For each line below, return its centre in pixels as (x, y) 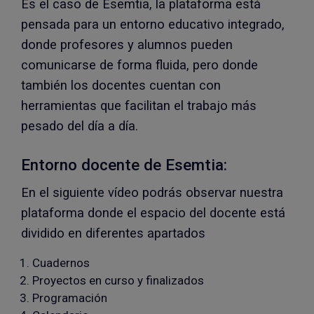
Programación (70, 298)
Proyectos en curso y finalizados (118, 280)
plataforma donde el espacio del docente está (153, 213)
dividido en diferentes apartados (113, 233)
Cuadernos (61, 263)
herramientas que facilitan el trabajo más (139, 105)
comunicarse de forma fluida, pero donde (139, 65)
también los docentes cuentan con (121, 85)
